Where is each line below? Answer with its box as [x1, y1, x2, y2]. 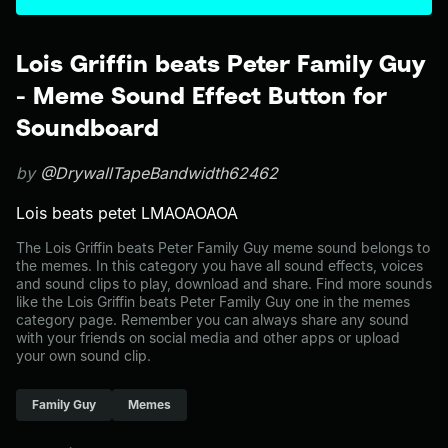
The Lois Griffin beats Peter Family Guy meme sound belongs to [16, 239, 430, 256]
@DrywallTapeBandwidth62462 [40, 163, 278, 183]
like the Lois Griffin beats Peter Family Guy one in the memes [16, 293, 410, 310]
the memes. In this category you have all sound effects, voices [16, 257, 423, 274]
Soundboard [16, 113, 159, 141]
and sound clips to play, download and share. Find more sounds [16, 275, 432, 292]
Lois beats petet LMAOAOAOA [16, 203, 238, 223]
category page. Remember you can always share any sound [16, 311, 409, 328]
